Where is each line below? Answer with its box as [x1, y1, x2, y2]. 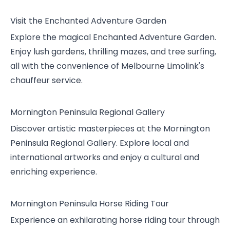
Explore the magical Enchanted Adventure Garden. [10, 31, 216, 43]
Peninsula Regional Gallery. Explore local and [10, 137, 189, 149]
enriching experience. [10, 166, 97, 178]
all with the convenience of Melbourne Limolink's [10, 60, 204, 72]
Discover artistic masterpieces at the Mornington [10, 123, 210, 135]
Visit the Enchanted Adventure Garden [10, 15, 166, 27]
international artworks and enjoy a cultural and [10, 151, 199, 163]
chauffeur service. [10, 74, 83, 86]
